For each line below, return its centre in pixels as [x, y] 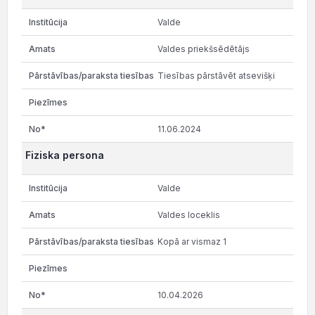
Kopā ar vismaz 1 [192, 242]
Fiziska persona [65, 155]
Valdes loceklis [189, 215]
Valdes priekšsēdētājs [204, 49]
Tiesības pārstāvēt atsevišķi [216, 76]
